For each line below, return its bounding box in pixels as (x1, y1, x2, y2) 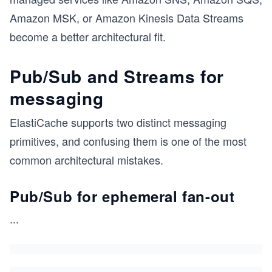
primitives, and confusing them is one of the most (10, 133, 246, 149)
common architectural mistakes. (10, 152, 163, 168)
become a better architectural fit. (10, 29, 166, 44)
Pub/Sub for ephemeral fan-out (10, 186, 235, 206)
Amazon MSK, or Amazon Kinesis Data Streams (10, 10, 243, 25)
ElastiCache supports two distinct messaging (10, 114, 226, 130)
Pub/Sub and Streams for (10, 64, 225, 89)
